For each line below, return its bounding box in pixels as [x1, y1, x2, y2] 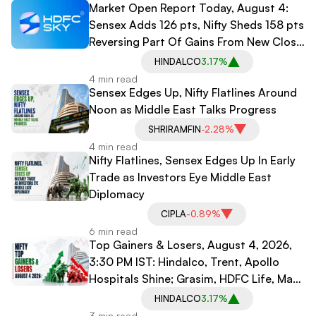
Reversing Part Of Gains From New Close [89, 34, 303, 49]
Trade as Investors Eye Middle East [89, 169, 272, 184]
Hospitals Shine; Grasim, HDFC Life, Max [89, 271, 298, 286]
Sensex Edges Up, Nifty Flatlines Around [89, 85, 297, 99]
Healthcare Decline [89, 288, 188, 303]
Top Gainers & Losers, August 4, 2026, [89, 237, 292, 252]
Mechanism [89, 51, 148, 66]
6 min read [89, 224, 138, 237]
